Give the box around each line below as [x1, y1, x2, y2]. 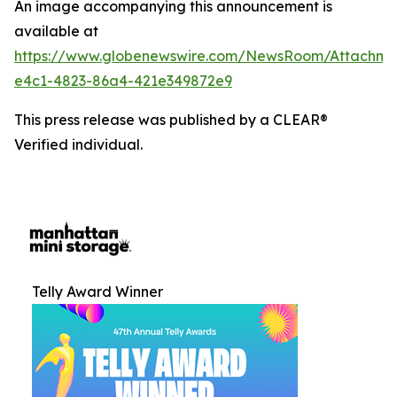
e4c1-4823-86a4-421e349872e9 [14, 72, 232, 90]
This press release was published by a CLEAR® [14, 111, 328, 128]
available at [14, 22, 98, 40]
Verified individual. [14, 136, 143, 153]
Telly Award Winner [32, 283, 163, 300]
